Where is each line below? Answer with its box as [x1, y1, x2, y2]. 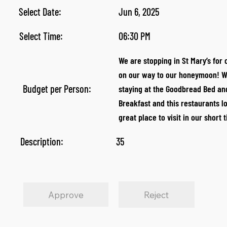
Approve [48, 189, 84, 200]
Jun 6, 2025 [118, 6, 159, 18]
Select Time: [19, 30, 63, 42]
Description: [20, 135, 63, 147]
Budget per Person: [22, 83, 91, 95]
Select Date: [19, 6, 62, 18]
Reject [144, 189, 169, 200]
